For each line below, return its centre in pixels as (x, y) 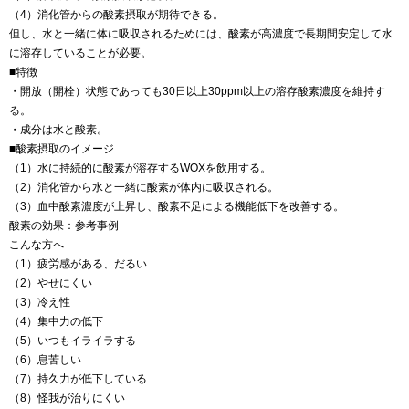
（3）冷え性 (40, 303)
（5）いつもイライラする (73, 341)
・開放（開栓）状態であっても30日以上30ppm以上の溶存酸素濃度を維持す (197, 92)
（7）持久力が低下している (78, 379)
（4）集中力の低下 (56, 322)
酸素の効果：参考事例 (64, 226)
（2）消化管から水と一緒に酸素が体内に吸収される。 (144, 188)
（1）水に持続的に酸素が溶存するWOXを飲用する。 (140, 168)
